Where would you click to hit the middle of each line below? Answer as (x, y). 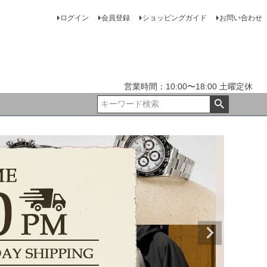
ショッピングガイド (174, 18)
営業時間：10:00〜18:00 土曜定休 (188, 86)
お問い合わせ (240, 18)
